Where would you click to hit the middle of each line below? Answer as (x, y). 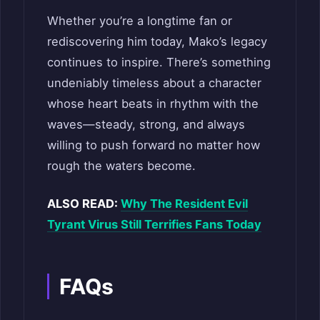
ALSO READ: (84, 204)
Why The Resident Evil (184, 204)
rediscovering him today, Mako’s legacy (157, 41)
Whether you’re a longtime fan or (140, 20)
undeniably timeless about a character (154, 82)
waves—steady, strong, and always (146, 124)
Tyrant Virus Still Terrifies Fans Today (154, 225)
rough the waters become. (121, 165)
